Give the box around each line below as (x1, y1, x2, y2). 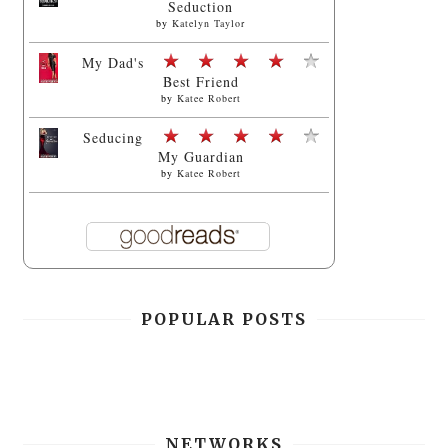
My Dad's (82, 52, 145, 72)
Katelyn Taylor (172, 15, 246, 30)
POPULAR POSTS (140, 308, 307, 329)
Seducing (83, 127, 144, 147)
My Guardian (157, 146, 244, 166)
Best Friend (162, 71, 239, 91)
